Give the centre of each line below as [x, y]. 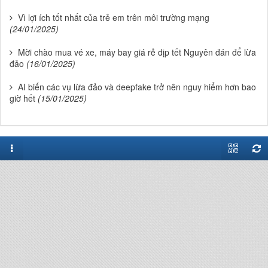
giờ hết [22, 98]
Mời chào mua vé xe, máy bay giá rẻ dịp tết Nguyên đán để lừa [137, 52]
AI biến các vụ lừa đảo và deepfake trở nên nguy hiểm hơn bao [137, 86]
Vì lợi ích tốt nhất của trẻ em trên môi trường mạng [114, 17]
